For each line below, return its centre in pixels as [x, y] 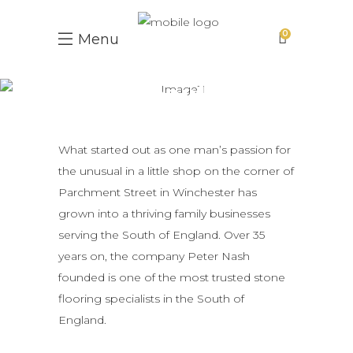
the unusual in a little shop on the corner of [176, 171]
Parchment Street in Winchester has [158, 192]
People [176, 94]
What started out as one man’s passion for [175, 150]
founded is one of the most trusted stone [172, 277]
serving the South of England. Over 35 [162, 235]
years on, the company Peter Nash [154, 256]
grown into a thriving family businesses [164, 214]
